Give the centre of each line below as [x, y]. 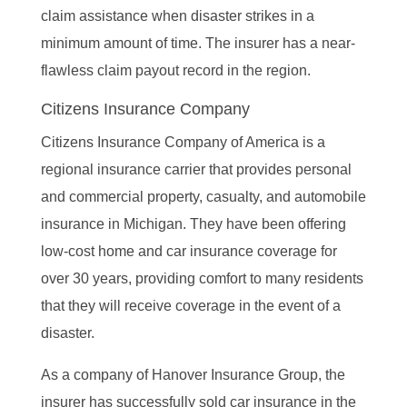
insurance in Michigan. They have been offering [193, 223]
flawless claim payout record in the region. [175, 70]
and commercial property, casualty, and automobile [203, 196]
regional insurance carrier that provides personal [196, 169]
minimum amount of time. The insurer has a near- [198, 43]
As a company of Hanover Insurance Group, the [193, 374]
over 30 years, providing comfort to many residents [202, 278]
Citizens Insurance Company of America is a [183, 142]
